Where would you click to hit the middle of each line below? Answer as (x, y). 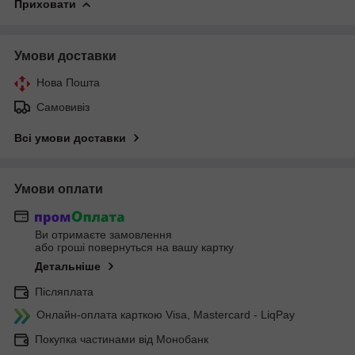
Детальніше (68, 267)
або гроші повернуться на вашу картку (134, 248)
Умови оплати (59, 189)
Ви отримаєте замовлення (103, 235)
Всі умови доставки (70, 137)
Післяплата (64, 292)
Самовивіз (63, 107)
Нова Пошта (68, 82)
